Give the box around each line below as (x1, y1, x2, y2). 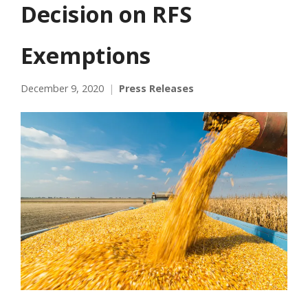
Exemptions (21, 39, 151, 70)
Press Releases (119, 81, 194, 95)
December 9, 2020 (21, 81, 104, 95)
